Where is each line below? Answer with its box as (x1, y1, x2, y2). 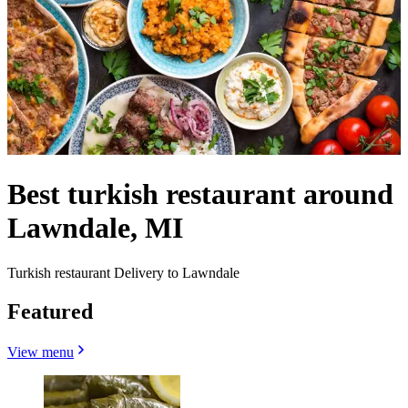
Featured (7, 299, 93, 323)
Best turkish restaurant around (7, 178, 393, 211)
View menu (7, 343, 74, 360)
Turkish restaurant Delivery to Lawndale (7, 264, 240, 280)
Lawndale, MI (7, 211, 183, 245)
